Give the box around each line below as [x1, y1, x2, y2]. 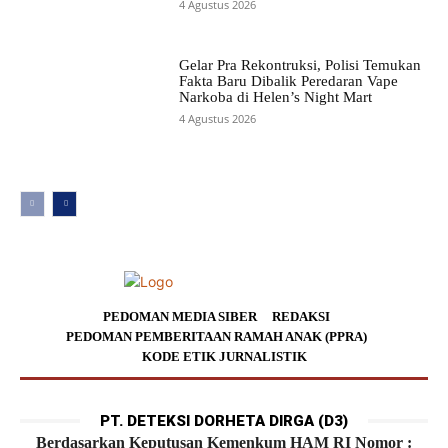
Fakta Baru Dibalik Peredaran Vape [178, 72, 398, 89]
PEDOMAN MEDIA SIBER [103, 308, 257, 324]
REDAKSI [272, 308, 330, 324]
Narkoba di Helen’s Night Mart [178, 88, 372, 105]
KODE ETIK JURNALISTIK [141, 348, 307, 364]
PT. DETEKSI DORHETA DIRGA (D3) [100, 411, 348, 430]
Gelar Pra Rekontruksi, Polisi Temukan [178, 56, 421, 73]
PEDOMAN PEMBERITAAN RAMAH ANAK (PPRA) [66, 328, 367, 344]
